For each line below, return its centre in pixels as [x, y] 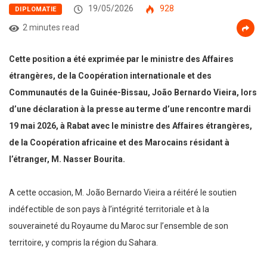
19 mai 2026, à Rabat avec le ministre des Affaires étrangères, [131, 126]
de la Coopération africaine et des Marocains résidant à [119, 143]
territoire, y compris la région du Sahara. [83, 243]
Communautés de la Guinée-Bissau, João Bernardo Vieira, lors [133, 93]
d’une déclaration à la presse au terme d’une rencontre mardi [130, 109]
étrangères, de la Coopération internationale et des [110, 76]
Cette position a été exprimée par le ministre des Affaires [121, 59]
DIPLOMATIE [36, 10]
